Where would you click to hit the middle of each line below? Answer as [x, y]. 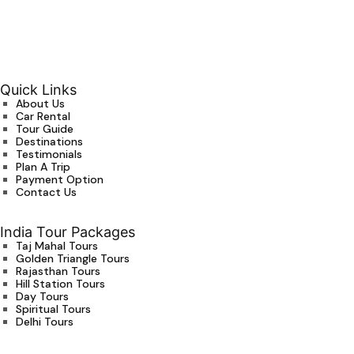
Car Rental [43, 117]
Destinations [49, 142]
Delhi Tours [44, 322]
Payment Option [59, 180]
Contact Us [46, 192]
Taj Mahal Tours [56, 246]
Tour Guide [44, 129]
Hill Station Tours [60, 284]
